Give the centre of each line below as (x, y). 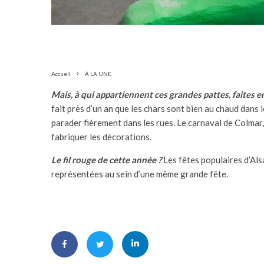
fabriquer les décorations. (103, 136)
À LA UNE (98, 73)
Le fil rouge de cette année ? (106, 159)
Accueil (61, 73)
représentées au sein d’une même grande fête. (141, 174)
